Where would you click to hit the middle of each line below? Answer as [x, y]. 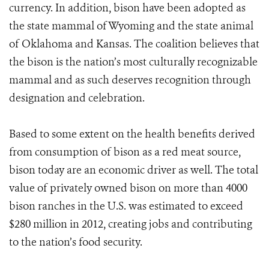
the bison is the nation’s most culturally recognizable [133, 62]
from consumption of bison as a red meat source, [125, 152]
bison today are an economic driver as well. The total [134, 170]
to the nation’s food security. [76, 242]
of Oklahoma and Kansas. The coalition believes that [134, 44]
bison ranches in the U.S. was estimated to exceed [126, 206]
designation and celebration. [77, 98]
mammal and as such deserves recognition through [130, 80]
